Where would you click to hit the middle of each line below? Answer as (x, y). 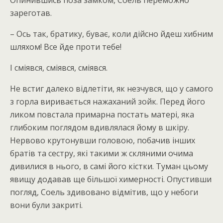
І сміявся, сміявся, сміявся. (59, 68)
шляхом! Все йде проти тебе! (66, 47)
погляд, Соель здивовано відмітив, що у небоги (104, 192)
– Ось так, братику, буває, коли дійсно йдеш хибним (111, 34)
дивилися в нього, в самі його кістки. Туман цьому (109, 166)
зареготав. (31, 13)
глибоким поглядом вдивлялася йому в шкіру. (100, 127)
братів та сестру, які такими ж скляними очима (102, 153)
